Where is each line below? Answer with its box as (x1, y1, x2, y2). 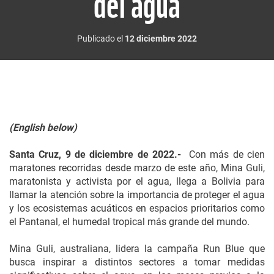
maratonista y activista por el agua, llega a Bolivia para (9, 176, 265, 187)
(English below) (9, 122, 77, 133)
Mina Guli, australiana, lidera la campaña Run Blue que (9, 243, 265, 254)
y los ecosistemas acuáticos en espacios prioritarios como (9, 202, 265, 214)
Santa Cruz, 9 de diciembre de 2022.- (9, 149, 182, 160)
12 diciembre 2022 (125, 34, 197, 43)
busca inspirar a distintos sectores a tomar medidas (9, 256, 265, 268)
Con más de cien (181, 149, 265, 160)
